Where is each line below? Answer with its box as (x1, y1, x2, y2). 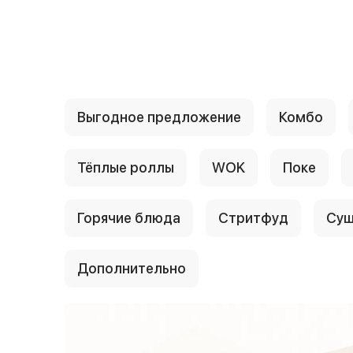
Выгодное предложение (77, 109, 241, 125)
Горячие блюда (77, 210, 180, 226)
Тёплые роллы (77, 159, 174, 176)
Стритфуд (218, 210, 288, 226)
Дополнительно (77, 260, 186, 277)
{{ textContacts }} (176, 24, 289, 42)
